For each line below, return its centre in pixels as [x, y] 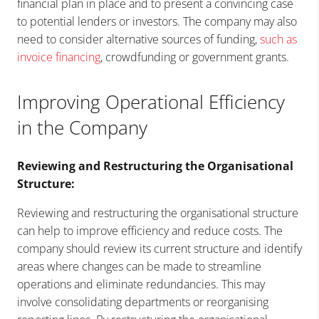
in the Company [82, 127]
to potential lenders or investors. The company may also [157, 21]
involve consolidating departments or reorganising [143, 302]
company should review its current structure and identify [159, 248]
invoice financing [59, 57]
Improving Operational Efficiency [151, 101]
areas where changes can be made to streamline [139, 266]
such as [278, 39]
